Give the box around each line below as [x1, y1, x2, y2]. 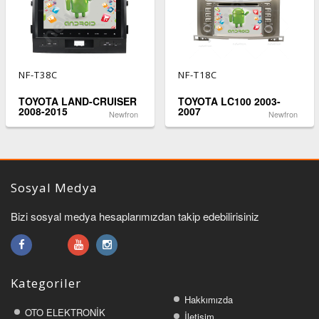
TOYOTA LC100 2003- [177, 94, 281, 108]
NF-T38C [18, 68, 58, 81]
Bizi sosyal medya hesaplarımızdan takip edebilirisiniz [11, 209, 259, 224]
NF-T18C [177, 68, 217, 81]
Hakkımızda [184, 293, 233, 306]
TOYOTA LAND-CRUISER [18, 94, 137, 108]
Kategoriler [11, 275, 81, 291]
